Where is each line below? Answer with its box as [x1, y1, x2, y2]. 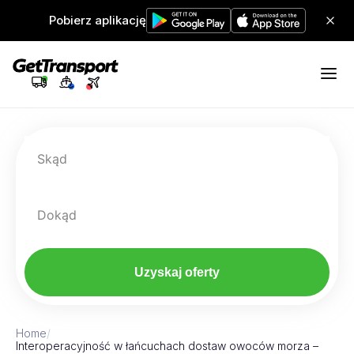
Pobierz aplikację [48, 13, 146, 28]
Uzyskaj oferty [134, 265, 220, 279]
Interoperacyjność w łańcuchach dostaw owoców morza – [16, 339, 318, 352]
